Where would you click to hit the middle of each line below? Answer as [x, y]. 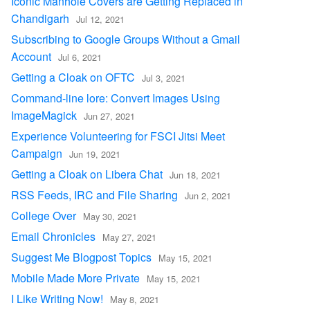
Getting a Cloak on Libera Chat [87, 174]
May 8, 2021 [135, 299]
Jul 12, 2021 [100, 19]
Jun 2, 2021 [208, 195]
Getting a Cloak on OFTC [73, 77]
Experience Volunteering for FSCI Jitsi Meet [118, 136]
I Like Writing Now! [57, 299]
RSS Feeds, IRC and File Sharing [94, 195]
